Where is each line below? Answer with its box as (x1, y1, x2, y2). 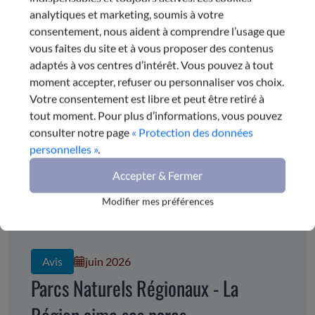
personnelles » (30, 142, 98, 155)
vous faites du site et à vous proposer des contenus (30, 41, 274, 54)
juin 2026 (85, 255, 131, 269)
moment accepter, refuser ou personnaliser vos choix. (30, 75, 284, 88)
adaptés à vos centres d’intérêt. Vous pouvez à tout (30, 58, 274, 71)
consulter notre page (30, 125, 131, 139)
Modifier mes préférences (101, 195, 214, 207)
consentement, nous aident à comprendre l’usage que (30, 24, 285, 37)
